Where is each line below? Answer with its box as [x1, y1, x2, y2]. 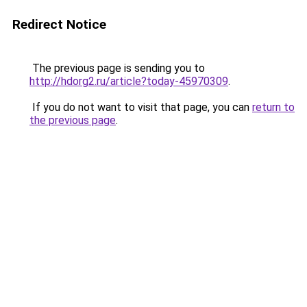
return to [252, 101, 295, 114]
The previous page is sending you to [29, 62, 205, 75]
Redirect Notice [12, 16, 106, 32]
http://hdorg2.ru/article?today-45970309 [29, 75, 228, 88]
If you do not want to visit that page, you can [29, 101, 252, 114]
